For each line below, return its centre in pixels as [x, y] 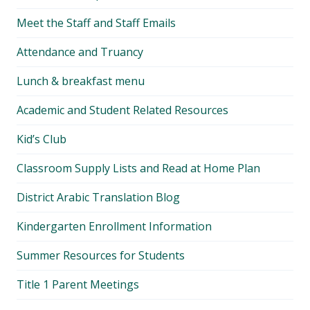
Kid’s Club [42, 139]
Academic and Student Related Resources [122, 110]
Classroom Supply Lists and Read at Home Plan [138, 168]
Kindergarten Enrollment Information [114, 226]
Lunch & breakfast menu [81, 81]
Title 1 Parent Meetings [78, 284]
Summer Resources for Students [101, 255]
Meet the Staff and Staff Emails [96, 22]
